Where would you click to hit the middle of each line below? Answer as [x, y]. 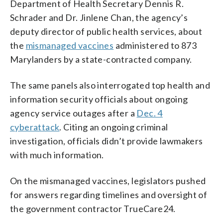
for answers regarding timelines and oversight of [109, 194]
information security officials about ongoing [99, 99]
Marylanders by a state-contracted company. [101, 59]
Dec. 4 [150, 113]
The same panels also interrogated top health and [110, 85]
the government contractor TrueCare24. [93, 208]
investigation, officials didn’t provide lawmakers [107, 141]
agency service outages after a [73, 113]
